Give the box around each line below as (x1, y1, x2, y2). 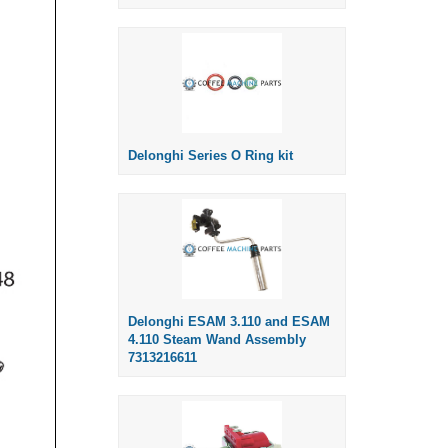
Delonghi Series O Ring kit (128, 148, 293, 164)
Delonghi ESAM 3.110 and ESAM (128, 314, 330, 330)
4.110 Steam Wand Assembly (128, 332, 306, 348)
